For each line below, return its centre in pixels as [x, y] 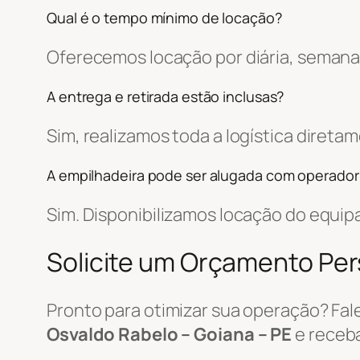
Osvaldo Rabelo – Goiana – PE [170, 334]
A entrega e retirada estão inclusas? [166, 96]
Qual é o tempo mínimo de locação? [164, 17]
